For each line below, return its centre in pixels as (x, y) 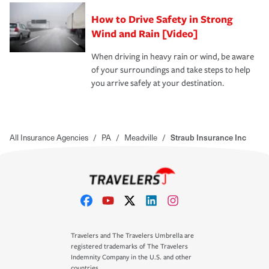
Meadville (141, 137)
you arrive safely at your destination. (158, 83)
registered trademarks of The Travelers (129, 246)
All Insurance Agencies (49, 137)
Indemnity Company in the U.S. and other (131, 257)
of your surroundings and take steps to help (171, 70)
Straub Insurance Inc (208, 137)
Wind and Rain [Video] (144, 33)
